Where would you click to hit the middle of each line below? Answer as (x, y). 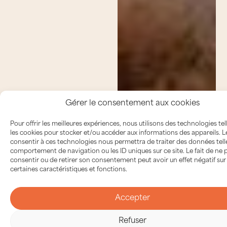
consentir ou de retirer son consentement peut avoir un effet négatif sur (118, 161)
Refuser (133, 221)
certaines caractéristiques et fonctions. (69, 170)
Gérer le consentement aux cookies (133, 104)
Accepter (133, 198)
